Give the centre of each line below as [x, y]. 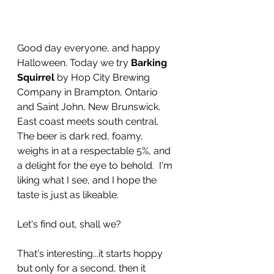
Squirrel [36, 77]
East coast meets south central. [89, 121]
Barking [150, 62]
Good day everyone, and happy [90, 48]
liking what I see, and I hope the [88, 180]
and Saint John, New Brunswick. [90, 106]
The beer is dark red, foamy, [81, 136]
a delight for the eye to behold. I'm [96, 165]
